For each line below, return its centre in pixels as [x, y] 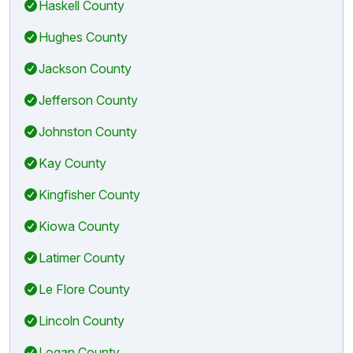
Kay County [72, 163]
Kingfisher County [89, 194]
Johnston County [88, 131]
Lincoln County [82, 320]
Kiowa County [79, 226]
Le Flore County [84, 289]
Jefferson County [88, 100]
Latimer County [82, 257]
